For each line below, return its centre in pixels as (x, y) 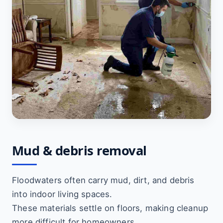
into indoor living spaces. (62, 194)
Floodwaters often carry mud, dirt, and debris (103, 180)
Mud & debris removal (79, 151)
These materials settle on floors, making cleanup (110, 208)
